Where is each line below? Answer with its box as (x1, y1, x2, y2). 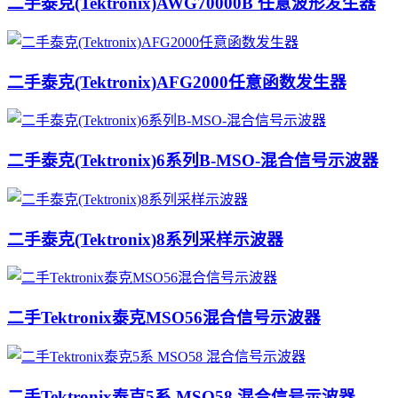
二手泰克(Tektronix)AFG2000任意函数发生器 (7, 72, 346, 92)
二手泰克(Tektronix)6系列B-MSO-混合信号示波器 (7, 151, 378, 171)
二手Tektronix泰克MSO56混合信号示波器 (7, 308, 321, 328)
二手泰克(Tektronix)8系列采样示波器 (7, 229, 283, 249)
